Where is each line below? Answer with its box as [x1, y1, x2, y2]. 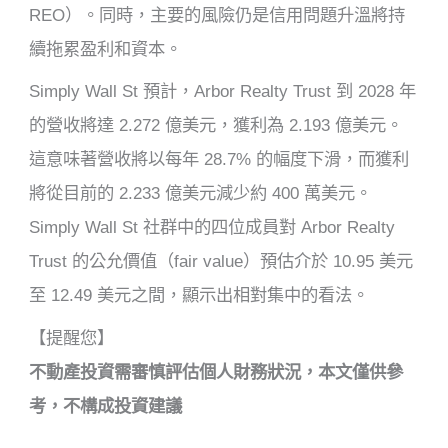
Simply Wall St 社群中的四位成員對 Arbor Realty [29, 217, 396, 238]
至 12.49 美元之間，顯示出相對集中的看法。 [29, 285, 370, 306]
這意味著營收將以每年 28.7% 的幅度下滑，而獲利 [29, 149, 410, 170]
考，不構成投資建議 [29, 395, 183, 416]
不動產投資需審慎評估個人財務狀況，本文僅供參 [29, 361, 404, 382]
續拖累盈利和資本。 [29, 38, 183, 59]
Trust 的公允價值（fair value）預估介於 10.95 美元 [29, 251, 414, 272]
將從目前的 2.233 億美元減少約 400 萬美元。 [29, 183, 373, 204]
